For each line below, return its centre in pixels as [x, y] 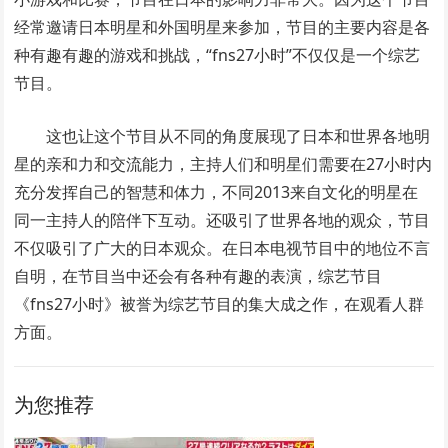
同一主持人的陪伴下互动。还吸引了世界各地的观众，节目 [222, 219]
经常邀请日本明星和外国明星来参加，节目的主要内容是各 [222, 26]
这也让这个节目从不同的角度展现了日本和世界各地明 [238, 135]
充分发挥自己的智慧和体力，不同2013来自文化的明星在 [216, 191]
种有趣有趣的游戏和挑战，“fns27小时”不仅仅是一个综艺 [217, 54]
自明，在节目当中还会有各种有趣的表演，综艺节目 [198, 275]
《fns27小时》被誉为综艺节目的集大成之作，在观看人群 [219, 303]
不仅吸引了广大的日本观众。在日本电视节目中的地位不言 [222, 247]
